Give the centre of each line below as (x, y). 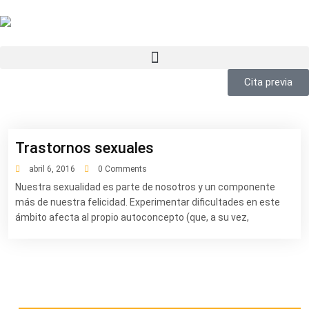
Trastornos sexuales (84, 148)
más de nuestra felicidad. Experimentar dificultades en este (148, 202)
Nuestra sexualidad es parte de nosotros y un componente (145, 187)
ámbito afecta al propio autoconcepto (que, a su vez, (132, 218)
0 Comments (121, 169)
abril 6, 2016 (51, 169)
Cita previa (268, 82)
